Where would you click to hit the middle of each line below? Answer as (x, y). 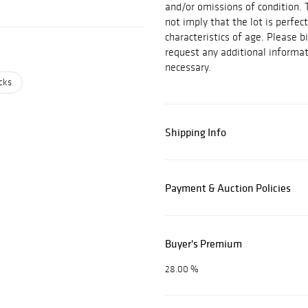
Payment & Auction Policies (228, 188)
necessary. (188, 67)
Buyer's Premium (203, 244)
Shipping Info (196, 132)
